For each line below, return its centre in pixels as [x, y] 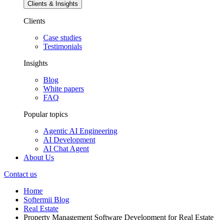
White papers [64, 89]
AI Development [69, 140]
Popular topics [46, 114]
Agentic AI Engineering [80, 131]
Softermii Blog [46, 200]
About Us [39, 158]
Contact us [20, 174]
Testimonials [63, 47]
